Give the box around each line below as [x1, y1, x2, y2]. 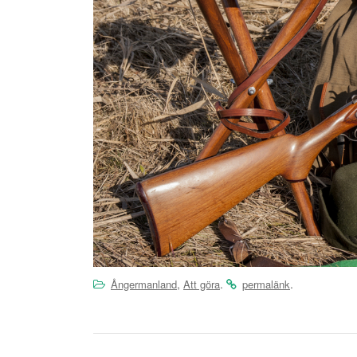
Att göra [183, 276, 220, 292]
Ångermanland [111, 276, 177, 292]
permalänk [242, 276, 290, 292]
